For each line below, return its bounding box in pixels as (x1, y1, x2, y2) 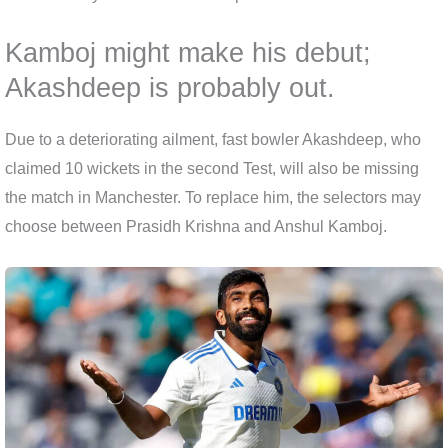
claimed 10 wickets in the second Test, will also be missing (5, 160, 419, 178)
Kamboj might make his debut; (5, 37, 371, 69)
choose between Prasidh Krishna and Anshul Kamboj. (5, 218, 387, 236)
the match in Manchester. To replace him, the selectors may (5, 189, 421, 207)
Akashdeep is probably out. (5, 72, 335, 104)
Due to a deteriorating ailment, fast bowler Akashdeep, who (5, 131, 421, 149)
